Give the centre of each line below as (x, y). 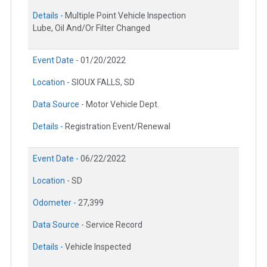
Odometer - (55, 203)
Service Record (114, 225)
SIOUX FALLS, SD (103, 83)
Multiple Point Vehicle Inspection (125, 16)
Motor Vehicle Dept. (122, 105)
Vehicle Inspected (98, 247)
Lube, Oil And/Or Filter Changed (91, 28)
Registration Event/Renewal (118, 127)
